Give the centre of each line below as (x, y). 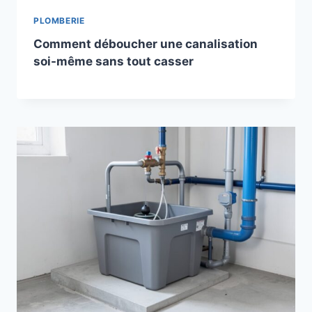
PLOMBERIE (59, 20)
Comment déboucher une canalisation (146, 44)
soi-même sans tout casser (114, 61)
